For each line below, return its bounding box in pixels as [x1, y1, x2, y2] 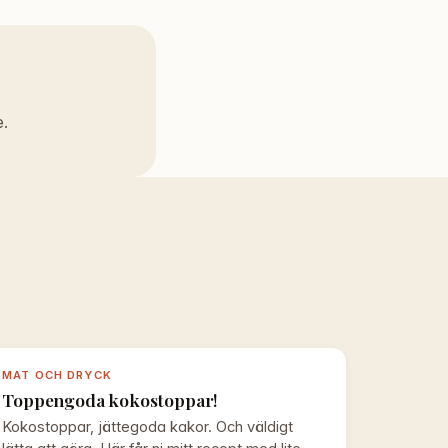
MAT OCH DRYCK [2, 368, 112, 383]
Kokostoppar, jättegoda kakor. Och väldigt [2, 418, 294, 437]
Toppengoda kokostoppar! [2, 387, 219, 411]
